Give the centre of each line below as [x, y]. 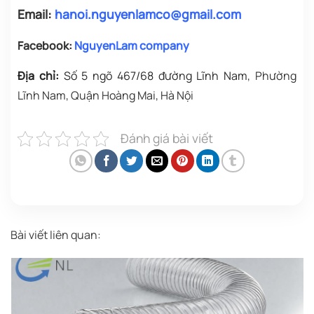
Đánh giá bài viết [167, 138]
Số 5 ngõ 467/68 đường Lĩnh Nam [153, 76]
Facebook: [46, 46]
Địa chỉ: [38, 76]
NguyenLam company [132, 46]
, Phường [272, 76]
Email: [36, 14]
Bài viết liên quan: [56, 235]
